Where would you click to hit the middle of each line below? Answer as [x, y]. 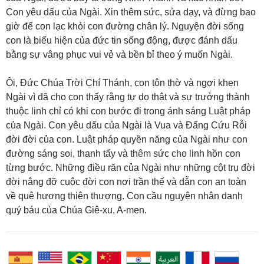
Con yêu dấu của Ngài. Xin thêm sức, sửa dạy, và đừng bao [131, 12]
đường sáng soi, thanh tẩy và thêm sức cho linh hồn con [123, 154]
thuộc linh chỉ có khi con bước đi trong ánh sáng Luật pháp [128, 111]
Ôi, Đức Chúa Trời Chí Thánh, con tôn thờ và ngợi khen [122, 83]
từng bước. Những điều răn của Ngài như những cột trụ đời [131, 168]
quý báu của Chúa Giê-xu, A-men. [76, 210]
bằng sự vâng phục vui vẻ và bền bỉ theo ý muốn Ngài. [119, 55]
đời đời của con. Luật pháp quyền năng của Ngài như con [127, 140]
